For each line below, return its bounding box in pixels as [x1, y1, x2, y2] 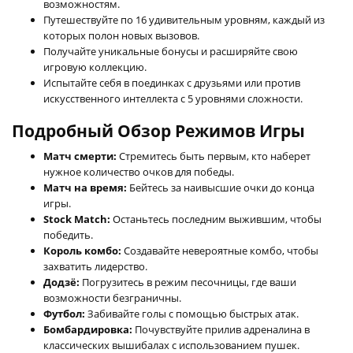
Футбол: [43, 306, 85, 321]
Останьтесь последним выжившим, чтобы [110, 211, 321, 226]
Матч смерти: [43, 148, 117, 163]
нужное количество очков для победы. [43, 164, 234, 179]
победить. [43, 227, 93, 242]
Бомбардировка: [43, 321, 132, 336]
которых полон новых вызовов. [43, 28, 199, 43]
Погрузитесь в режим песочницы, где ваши [80, 274, 296, 289]
